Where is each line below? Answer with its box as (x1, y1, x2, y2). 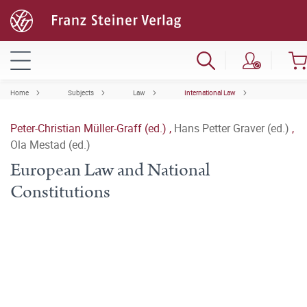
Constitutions (10, 180, 110, 205)
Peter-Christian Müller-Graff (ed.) (10, 121, 169, 136)
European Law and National (10, 158, 210, 183)
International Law (184, 88, 236, 97)
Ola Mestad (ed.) (10, 137, 90, 152)
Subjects (68, 88, 94, 97)
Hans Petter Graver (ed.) (174, 121, 292, 136)
